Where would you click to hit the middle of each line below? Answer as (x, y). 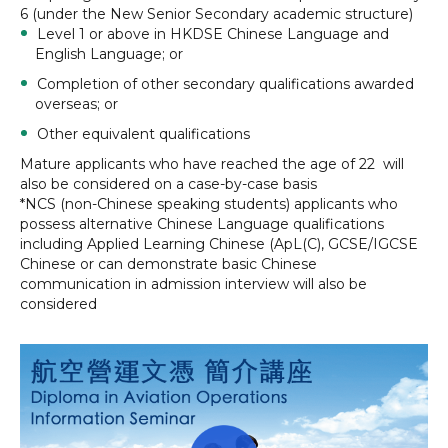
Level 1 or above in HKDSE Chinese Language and (213, 34)
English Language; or (109, 54)
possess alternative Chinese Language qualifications (202, 224)
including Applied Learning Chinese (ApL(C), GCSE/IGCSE (219, 244)
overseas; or (76, 104)
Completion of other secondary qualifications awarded (225, 84)
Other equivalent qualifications (143, 134)
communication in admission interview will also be (193, 284)
